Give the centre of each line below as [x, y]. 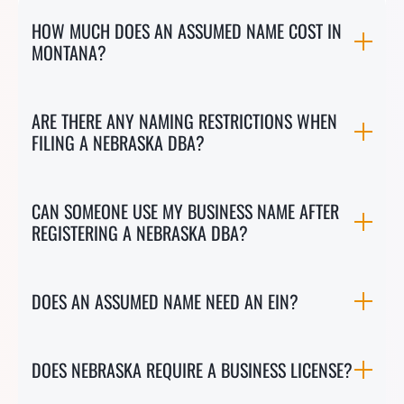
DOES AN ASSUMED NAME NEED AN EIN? [165, 301]
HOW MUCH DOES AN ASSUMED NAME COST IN [187, 31]
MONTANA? [69, 52]
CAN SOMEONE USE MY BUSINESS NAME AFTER [185, 211]
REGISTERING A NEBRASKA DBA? [140, 233]
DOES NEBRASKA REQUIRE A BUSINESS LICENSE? [192, 370]
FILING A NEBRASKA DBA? [118, 142]
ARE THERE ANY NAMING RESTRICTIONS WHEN [184, 121]
